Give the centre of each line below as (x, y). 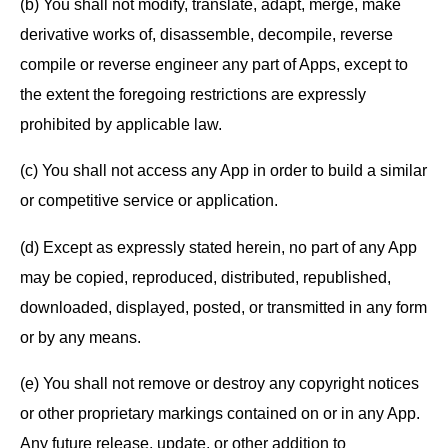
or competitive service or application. (149, 200)
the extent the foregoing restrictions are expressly (193, 93)
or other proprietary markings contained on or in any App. (220, 413)
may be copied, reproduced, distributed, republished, (205, 276)
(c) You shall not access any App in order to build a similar (223, 170)
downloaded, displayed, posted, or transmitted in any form (223, 306)
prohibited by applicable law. (121, 123)
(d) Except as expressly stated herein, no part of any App (218, 246)
